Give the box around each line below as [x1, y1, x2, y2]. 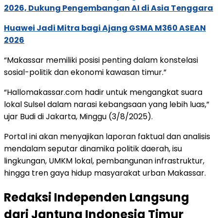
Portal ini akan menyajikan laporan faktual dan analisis [4, 131, 210, 143]
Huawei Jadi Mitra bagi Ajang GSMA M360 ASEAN [4, 22, 206, 34]
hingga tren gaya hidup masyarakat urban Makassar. [4, 167, 206, 179]
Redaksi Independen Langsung [4, 189, 189, 205]
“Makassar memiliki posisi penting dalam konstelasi [4, 54, 198, 66]
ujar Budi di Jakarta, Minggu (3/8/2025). [4, 111, 153, 123]
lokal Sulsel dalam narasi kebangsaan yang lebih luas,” [4, 99, 209, 110]
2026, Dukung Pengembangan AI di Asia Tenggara [4, 2, 213, 14]
